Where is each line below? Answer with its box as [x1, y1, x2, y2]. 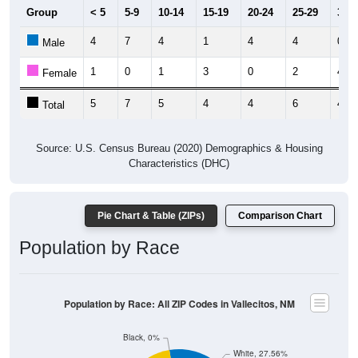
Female [39, 67, 77, 80]
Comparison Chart [238, 210, 322, 222]
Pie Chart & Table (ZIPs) [97, 210, 205, 222]
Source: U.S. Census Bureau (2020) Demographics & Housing [35, 142, 323, 155]
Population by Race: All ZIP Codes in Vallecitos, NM [63, 296, 295, 311]
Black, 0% [122, 332, 160, 343]
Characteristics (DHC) [129, 157, 229, 170]
